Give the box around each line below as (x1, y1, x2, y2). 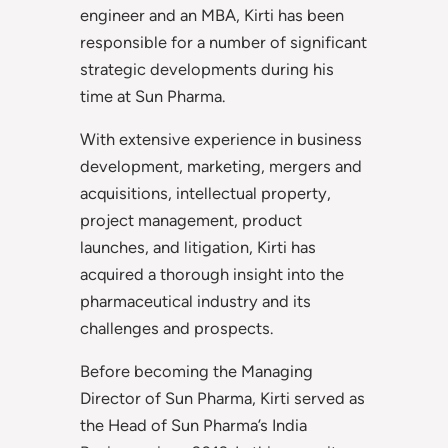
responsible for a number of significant (80, 31, 367, 52)
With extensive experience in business (80, 129, 362, 150)
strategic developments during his (80, 58, 334, 79)
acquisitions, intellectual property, (80, 183, 331, 204)
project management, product (80, 210, 302, 231)
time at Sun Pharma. (80, 85, 225, 106)
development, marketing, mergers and (80, 156, 362, 177)
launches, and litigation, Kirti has (80, 237, 316, 258)
